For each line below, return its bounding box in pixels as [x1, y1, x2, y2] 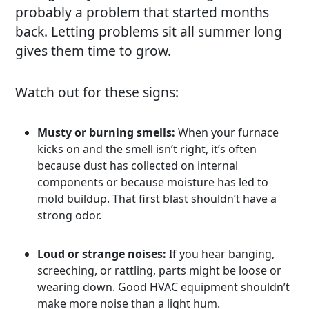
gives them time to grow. [15, 41, 172, 60]
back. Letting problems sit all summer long [15, 21, 283, 41]
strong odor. [37, 207, 102, 223]
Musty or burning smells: [37, 124, 176, 140]
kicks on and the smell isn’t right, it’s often [37, 141, 257, 157]
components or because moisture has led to [37, 174, 269, 190]
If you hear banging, [166, 246, 275, 261]
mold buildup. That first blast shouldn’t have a [37, 190, 277, 206]
